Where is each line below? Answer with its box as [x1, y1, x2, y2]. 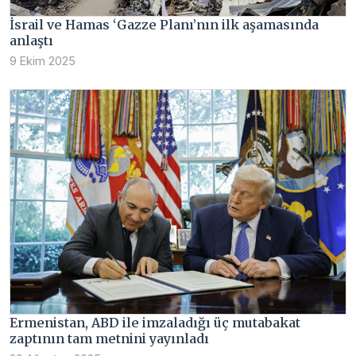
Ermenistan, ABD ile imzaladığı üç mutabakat [10, 314, 300, 331]
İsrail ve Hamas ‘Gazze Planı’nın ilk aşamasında [10, 17, 319, 33]
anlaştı [10, 33, 53, 49]
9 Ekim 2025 [10, 54, 75, 68]
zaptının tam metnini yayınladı [10, 330, 209, 346]
